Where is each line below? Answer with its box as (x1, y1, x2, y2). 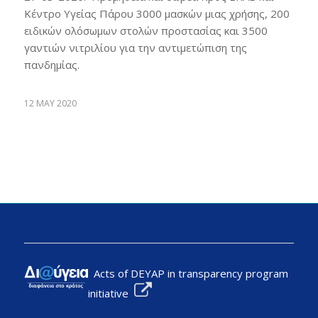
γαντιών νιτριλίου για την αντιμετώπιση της (23, 40, 247, 55)
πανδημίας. (23, 57, 79, 72)
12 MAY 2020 (23, 97, 77, 109)
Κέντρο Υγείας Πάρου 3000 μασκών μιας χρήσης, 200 (23, 6, 290, 21)
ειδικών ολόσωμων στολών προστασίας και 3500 (23, 23, 268, 38)
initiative (87, 285, 134, 300)
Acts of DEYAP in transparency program (87, 265, 288, 280)
